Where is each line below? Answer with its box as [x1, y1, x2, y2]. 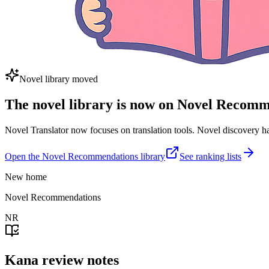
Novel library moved [19, 74, 98, 84]
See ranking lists [180, 151, 241, 162]
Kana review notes [5, 252, 119, 268]
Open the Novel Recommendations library [5, 151, 165, 162]
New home [5, 171, 47, 182]
